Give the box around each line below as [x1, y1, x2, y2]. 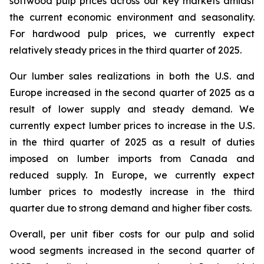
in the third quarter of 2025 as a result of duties [9, 136, 255, 148]
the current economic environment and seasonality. [9, 11, 255, 23]
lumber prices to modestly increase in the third [9, 186, 255, 197]
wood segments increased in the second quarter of [9, 245, 255, 256]
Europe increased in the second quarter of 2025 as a [9, 87, 255, 98]
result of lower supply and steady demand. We [9, 103, 255, 115]
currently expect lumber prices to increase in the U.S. [9, 120, 255, 131]
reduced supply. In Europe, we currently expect [9, 169, 255, 181]
